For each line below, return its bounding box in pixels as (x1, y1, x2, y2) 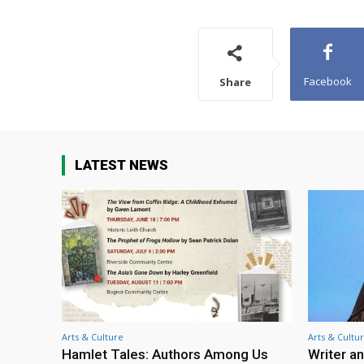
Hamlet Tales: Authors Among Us (62, 345, 268, 362)
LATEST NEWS (75, 157, 168, 174)
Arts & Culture (62, 330, 123, 343)
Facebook (303, 74, 352, 89)
